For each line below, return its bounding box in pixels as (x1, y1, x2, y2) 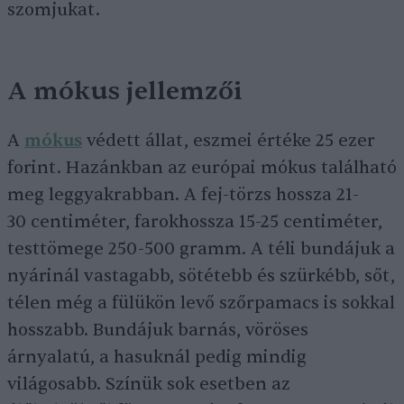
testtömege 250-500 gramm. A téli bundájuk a (7, 238, 395, 261)
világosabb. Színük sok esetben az (7, 373, 290, 396)
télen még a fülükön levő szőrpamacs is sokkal (7, 292, 395, 315)
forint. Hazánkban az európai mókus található (7, 157, 397, 179)
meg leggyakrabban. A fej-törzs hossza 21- (7, 184, 359, 207)
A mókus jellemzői (7, 75, 243, 108)
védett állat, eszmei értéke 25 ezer (82, 130, 375, 152)
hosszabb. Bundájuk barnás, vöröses (7, 319, 308, 342)
